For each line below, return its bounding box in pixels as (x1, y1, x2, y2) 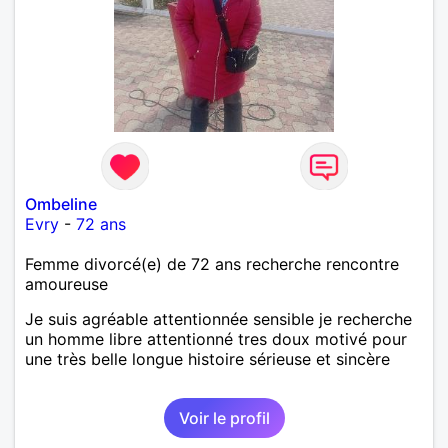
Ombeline (25, 193, 97, 214)
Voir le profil (178, 407, 270, 428)
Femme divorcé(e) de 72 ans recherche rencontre (25, 253, 399, 274)
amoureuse (25, 273, 108, 294)
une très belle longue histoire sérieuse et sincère (25, 348, 390, 369)
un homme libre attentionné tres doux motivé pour (25, 328, 407, 349)
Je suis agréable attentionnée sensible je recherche (25, 308, 412, 329)
